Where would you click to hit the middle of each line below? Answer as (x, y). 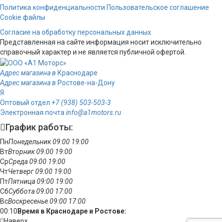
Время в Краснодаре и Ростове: (72, 211)
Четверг (21, 171)
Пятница (22, 181)
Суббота (22, 191)
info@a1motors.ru (93, 112)
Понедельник (30, 141)
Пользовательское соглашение (158, 8)
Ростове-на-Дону (86, 83)
